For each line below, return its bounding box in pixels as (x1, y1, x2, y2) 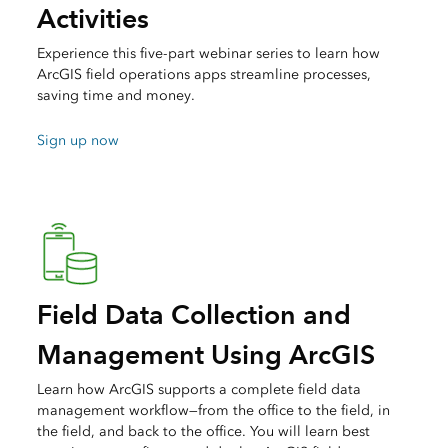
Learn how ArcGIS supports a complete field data (36, 380, 361, 398)
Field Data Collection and (36, 297, 351, 331)
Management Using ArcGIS (36, 337, 375, 371)
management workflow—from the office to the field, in (36, 401, 390, 419)
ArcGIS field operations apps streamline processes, (36, 65, 371, 83)
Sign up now (36, 131, 119, 149)
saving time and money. (36, 86, 195, 104)
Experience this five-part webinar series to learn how (36, 44, 380, 62)
